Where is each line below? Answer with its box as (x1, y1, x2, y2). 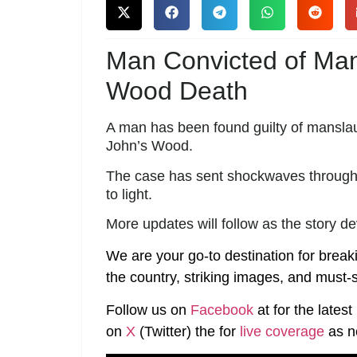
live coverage (236, 323, 324, 339)
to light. (106, 186, 152, 202)
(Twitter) (135, 323, 195, 339)
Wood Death (106, 76, 248, 106)
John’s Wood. (106, 138, 193, 155)
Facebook (190, 301, 253, 318)
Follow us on (106, 301, 190, 318)
